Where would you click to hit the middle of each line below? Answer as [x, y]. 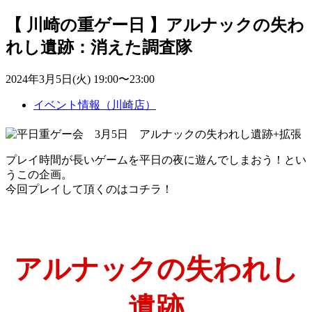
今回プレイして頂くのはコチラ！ [89, 189]
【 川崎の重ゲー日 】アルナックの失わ [155, 25]
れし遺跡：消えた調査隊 [99, 47]
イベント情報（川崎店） [95, 104]
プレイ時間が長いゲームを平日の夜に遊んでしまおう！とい [156, 159]
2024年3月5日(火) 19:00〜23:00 [80, 79]
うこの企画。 [39, 174]
